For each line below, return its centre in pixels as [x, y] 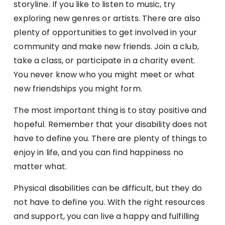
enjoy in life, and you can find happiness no [98, 152]
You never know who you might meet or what [104, 74]
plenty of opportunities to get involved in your [105, 32]
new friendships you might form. [78, 88]
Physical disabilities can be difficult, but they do [108, 188]
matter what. [40, 166]
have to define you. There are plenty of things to [110, 138]
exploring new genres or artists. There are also [107, 18]
